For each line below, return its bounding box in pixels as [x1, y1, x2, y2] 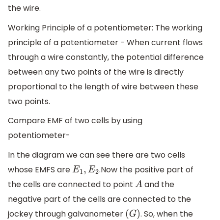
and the [142, 178, 174, 190]
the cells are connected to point [8, 178, 135, 190]
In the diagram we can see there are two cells [8, 149, 185, 161]
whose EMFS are [8, 164, 72, 175]
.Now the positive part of [99, 164, 194, 175]
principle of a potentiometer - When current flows [8, 36, 203, 48]
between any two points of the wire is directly [8, 66, 184, 78]
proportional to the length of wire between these [8, 81, 198, 92]
